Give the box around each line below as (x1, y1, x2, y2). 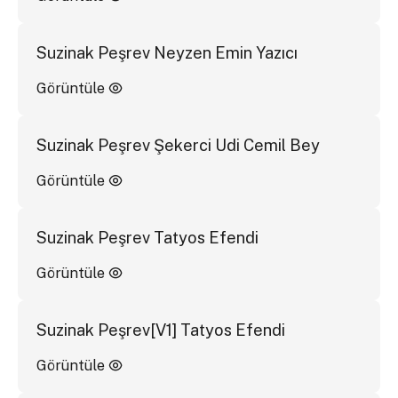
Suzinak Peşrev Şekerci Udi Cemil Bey (36, 135, 320, 155)
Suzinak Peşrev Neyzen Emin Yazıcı (36, 43, 298, 62)
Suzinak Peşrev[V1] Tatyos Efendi (36, 320, 285, 339)
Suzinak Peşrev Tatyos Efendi (36, 227, 259, 247)
